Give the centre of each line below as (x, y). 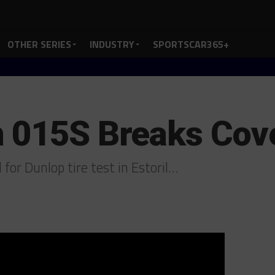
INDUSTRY (112, 44)
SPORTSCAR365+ (191, 44)
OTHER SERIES (39, 44)
